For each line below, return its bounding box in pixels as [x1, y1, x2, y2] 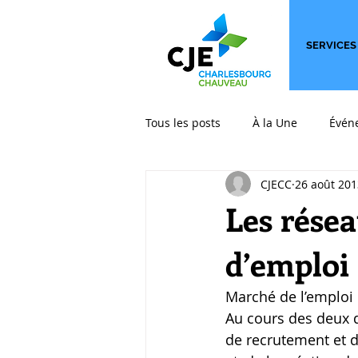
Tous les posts [145, 114, 221, 130]
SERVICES [306, 39, 356, 51]
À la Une [253, 114, 297, 130]
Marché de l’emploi [225, 287, 353, 306]
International [177, 178, 247, 194]
